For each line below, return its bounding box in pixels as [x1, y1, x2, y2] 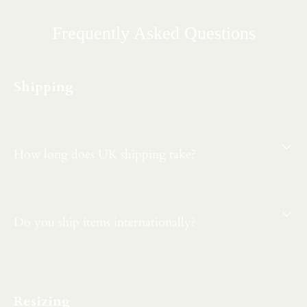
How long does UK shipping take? [14, 146, 196, 163]
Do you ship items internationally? [14, 214, 196, 231]
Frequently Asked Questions [51, 23, 256, 43]
